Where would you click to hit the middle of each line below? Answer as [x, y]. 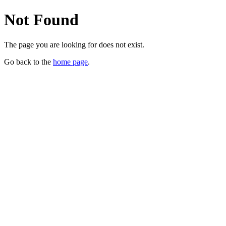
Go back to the [29, 62]
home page [70, 62]
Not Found [41, 20]
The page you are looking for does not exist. [74, 44]
